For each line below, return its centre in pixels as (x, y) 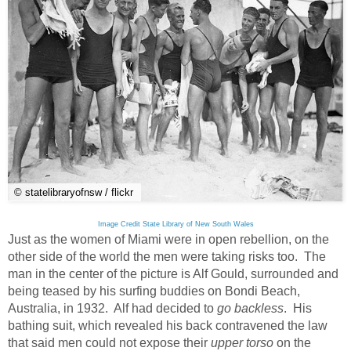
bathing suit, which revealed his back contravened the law (168, 326)
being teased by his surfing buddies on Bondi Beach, (154, 291)
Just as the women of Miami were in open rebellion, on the (168, 240)
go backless (250, 309)
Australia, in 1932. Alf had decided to (112, 309)
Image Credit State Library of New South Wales (175, 224)
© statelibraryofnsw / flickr (74, 193)
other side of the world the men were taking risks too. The (167, 257)
